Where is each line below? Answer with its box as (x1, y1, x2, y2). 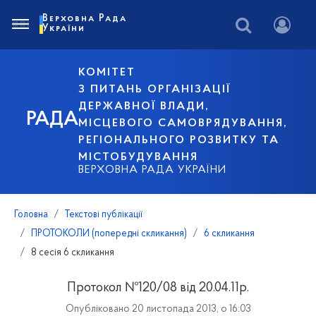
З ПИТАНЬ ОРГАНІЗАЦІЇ (78, 84, 231, 95)
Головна (14, 209, 48, 220)
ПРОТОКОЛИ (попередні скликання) (31, 229, 187, 239)
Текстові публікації (65, 209, 142, 220)
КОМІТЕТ (78, 67, 136, 78)
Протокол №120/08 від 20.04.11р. (67, 281, 249, 295)
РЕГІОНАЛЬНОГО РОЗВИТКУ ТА (78, 135, 280, 146)
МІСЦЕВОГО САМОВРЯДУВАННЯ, (78, 118, 288, 129)
